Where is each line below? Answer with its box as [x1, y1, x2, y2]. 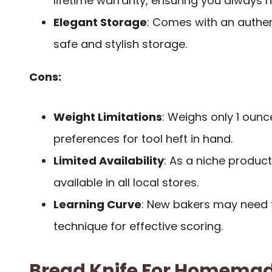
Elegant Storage [53, 14, 147, 30]
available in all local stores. [53, 175, 199, 191]
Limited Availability [53, 153, 164, 169]
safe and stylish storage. [53, 36, 187, 52]
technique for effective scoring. [53, 219, 223, 234]
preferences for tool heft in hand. [53, 131, 233, 147]
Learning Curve [53, 197, 141, 212]
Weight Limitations [53, 109, 162, 125]
